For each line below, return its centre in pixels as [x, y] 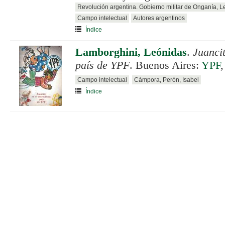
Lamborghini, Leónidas [131, 52]
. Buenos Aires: [165, 65]
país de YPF [102, 65]
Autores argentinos [159, 18]
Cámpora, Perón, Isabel [166, 80]
